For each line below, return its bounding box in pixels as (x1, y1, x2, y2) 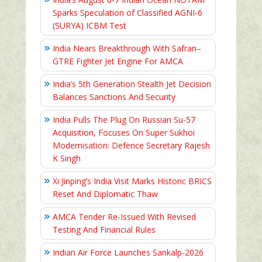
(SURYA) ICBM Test (53, 20, 126, 32)
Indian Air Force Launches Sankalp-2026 (53, 247, 204, 258)
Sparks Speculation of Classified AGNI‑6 (53, 7, 202, 19)
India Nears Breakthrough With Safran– (53, 43, 201, 54)
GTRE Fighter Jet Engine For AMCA (53, 56, 183, 67)
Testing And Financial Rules (53, 224, 156, 236)
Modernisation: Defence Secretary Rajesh (53, 140, 210, 151)
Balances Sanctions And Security (53, 91, 175, 103)
